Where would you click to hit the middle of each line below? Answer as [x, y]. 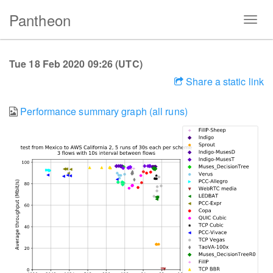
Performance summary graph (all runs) [104, 111]
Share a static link [224, 81]
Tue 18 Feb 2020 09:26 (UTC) [76, 64]
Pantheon [40, 19]
